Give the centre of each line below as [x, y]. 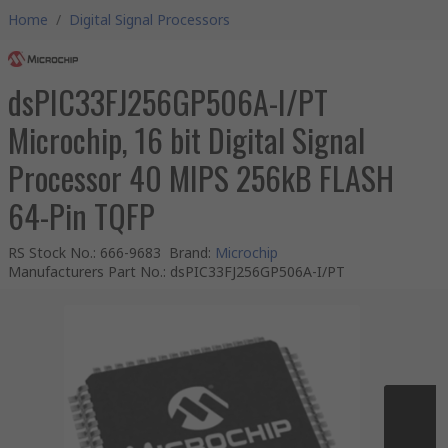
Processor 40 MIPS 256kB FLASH [201, 177]
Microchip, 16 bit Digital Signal [186, 139]
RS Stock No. [50, 252]
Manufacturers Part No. [85, 271]
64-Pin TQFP [81, 215]
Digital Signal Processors [149, 19]
